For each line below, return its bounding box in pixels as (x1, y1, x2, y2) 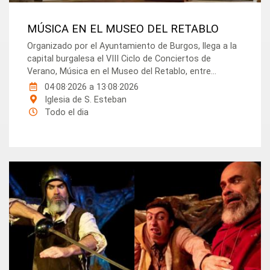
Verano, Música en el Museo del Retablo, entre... (27, 66, 217, 77)
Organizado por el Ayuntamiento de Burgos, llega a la (27, 41, 237, 52)
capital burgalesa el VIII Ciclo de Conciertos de (27, 54, 212, 64)
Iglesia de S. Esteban (42, 95, 127, 105)
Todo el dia (42, 107, 89, 118)
